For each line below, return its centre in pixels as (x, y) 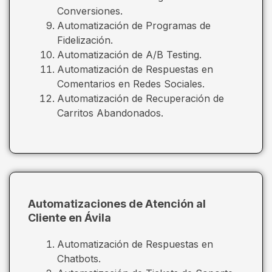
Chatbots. (79, 258)
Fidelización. (85, 40)
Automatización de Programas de (134, 25)
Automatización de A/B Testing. (129, 54)
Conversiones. (90, 11)
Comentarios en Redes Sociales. (131, 83)
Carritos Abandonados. (110, 113)
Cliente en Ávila (70, 217)
